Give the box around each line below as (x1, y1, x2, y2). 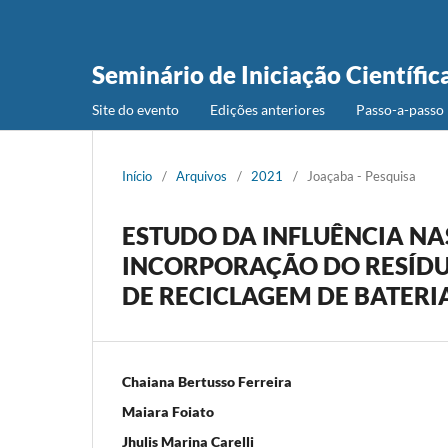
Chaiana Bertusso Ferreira (122, 372, 292, 390)
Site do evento (92, 100, 179, 118)
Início (122, 167, 152, 184)
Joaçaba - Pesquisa (307, 167, 416, 184)
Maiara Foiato (122, 402, 214, 420)
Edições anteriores (210, 100, 325, 118)
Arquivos (176, 167, 227, 184)
